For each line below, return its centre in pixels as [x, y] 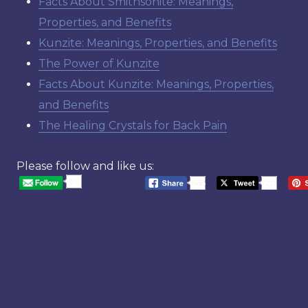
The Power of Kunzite [99, 63]
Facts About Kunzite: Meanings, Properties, [156, 84]
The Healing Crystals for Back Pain [133, 125]
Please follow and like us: [85, 166]
